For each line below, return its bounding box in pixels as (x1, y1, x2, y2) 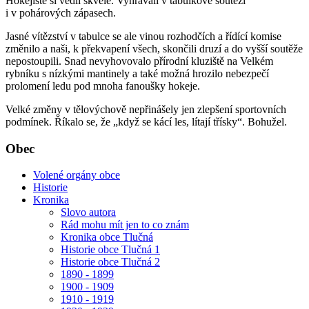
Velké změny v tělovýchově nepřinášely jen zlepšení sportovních (6, 103, 286, 115)
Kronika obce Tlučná (61, 231, 153, 243)
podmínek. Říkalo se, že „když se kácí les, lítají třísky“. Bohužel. (6, 115, 287, 128)
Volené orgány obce (33, 169, 120, 181)
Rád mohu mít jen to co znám (61, 219, 189, 231)
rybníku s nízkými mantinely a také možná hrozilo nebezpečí (6, 67, 269, 79)
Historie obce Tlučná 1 (61, 243, 160, 256)
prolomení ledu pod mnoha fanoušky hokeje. (6, 79, 200, 92)
